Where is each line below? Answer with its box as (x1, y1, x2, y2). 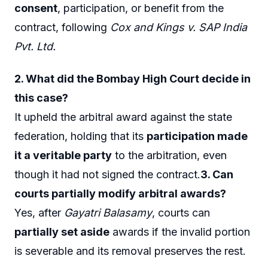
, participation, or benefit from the (57, 1, 224, 14)
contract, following (14, 20, 110, 33)
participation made (147, 129, 248, 142)
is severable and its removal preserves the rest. (14, 244, 246, 257)
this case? (14, 91, 68, 104)
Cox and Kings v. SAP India (110, 20, 247, 33)
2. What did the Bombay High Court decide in (14, 72, 251, 85)
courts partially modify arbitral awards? (14, 187, 226, 200)
